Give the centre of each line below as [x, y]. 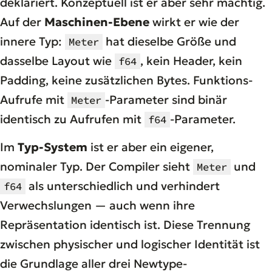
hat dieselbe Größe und [169, 41]
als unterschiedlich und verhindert [123, 185]
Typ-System [53, 147]
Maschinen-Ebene [97, 22]
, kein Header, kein [191, 60]
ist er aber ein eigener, [151, 147]
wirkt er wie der [194, 22]
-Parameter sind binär [166, 99]
